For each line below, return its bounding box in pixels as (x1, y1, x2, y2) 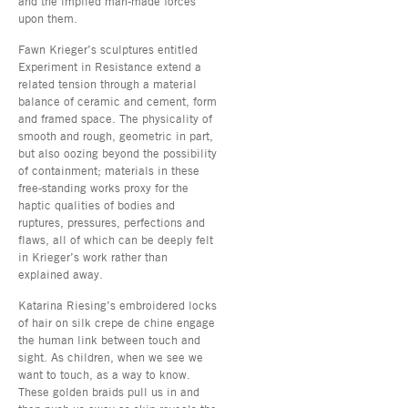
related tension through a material (18, 76, 197, 91)
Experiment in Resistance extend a (18, 58, 201, 74)
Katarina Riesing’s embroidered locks (18, 297, 217, 312)
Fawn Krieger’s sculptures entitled (18, 41, 198, 56)
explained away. (18, 266, 103, 281)
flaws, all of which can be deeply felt (18, 231, 213, 247)
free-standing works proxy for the (18, 179, 189, 195)
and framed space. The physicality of (18, 110, 212, 126)
